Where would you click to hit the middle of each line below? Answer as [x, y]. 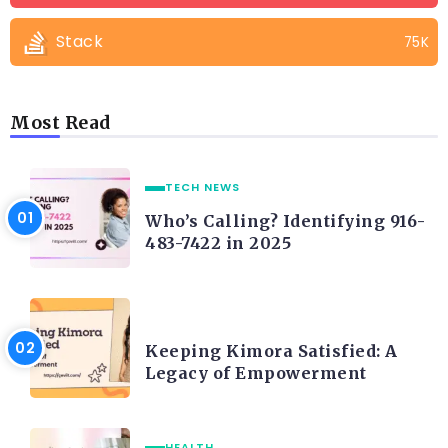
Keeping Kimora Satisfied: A [271, 351]
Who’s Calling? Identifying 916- [285, 221]
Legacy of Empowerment [256, 373]
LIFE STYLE [198, 317]
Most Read [60, 123]
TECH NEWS [202, 187]
